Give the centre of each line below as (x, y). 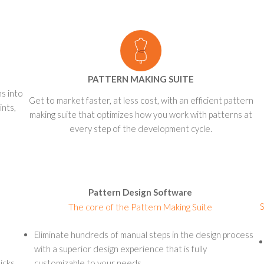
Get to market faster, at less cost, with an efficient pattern (141, 100)
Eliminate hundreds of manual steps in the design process (144, 235)
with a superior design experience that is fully (121, 249)
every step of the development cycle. (141, 128)
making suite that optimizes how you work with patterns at (141, 114)
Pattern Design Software (140, 192)
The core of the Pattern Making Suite (140, 207)
